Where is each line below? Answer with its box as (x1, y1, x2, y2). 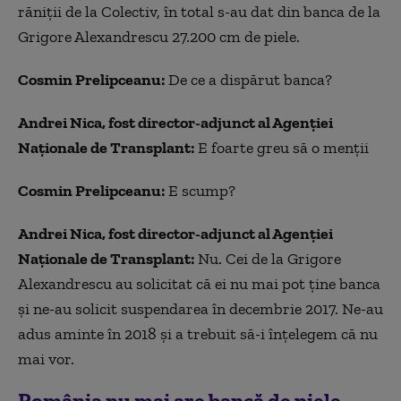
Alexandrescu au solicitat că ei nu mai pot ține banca (18, 274, 380, 294)
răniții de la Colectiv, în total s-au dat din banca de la (18, 2, 380, 22)
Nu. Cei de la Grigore (194, 249, 341, 269)
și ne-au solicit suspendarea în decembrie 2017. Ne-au (18, 299, 383, 320)
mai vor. (18, 349, 74, 370)
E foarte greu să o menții (194, 138, 369, 158)
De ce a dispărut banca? (165, 70, 332, 90)
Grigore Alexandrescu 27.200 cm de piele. (18, 27, 300, 47)
